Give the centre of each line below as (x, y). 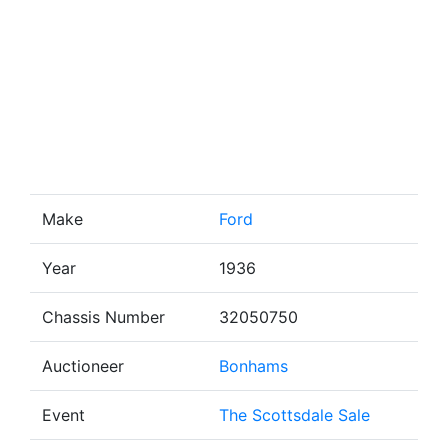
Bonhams (253, 366)
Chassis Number (103, 317)
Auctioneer (83, 366)
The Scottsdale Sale (294, 415)
